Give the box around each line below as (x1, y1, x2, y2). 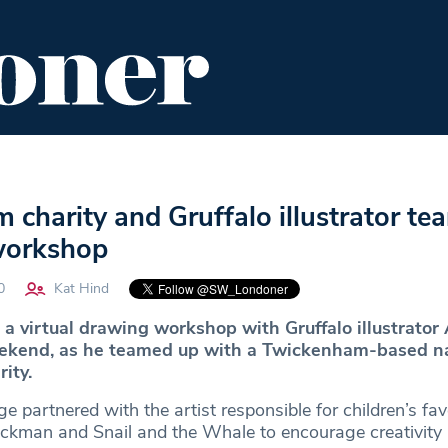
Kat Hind (53, 279, 109, 299)
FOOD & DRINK (61, 149, 174, 172)
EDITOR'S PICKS (206, 149, 326, 172)
